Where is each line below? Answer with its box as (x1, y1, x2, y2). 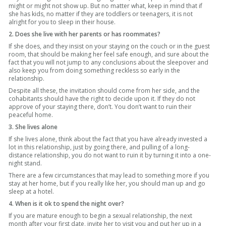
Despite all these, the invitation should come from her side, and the (9, 86, 200, 95)
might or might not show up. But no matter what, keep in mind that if (9, 2, 203, 11)
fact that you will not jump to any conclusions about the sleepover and (9, 58, 209, 67)
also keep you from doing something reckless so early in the (9, 66, 181, 75)
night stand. (9, 159, 42, 168)
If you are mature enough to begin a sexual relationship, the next (9, 211, 193, 220)
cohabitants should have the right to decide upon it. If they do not (9, 94, 196, 103)
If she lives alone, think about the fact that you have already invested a (9, 135, 208, 144)
